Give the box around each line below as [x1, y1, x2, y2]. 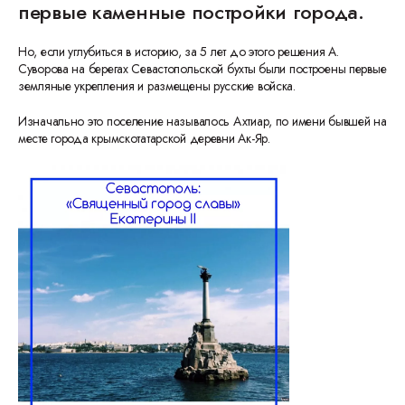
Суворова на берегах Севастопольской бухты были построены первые [18, 60, 387, 78]
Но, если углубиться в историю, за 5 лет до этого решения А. [18, 42, 339, 61]
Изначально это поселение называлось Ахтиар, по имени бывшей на [18, 112, 387, 130]
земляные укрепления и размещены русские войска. [18, 77, 296, 95]
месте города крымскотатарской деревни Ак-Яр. [18, 129, 270, 147]
